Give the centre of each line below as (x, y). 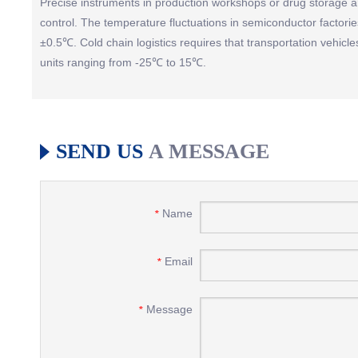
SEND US (99, 151)
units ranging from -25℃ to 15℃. (123, 62)
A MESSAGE (209, 151)
